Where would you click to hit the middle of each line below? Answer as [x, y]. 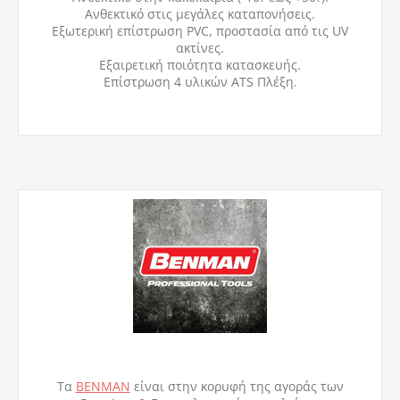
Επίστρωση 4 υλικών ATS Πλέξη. [200, 82]
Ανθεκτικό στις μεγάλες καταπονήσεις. [200, 14]
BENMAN [103, 387]
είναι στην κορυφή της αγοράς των [237, 387]
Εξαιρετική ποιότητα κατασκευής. [200, 65]
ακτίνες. [200, 48]
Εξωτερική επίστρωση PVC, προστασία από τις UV [200, 31]
